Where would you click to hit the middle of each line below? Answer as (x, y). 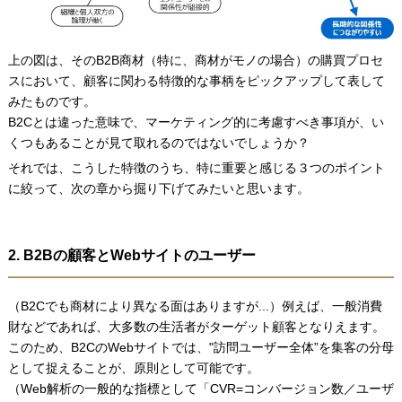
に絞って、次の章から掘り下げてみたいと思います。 (158, 188)
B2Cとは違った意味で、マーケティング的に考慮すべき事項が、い (196, 122)
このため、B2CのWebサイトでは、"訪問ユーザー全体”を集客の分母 (201, 347)
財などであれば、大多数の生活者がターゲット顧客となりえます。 (196, 326)
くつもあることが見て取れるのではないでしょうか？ (158, 142)
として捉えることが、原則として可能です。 (133, 367)
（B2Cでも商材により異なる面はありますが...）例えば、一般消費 (195, 306)
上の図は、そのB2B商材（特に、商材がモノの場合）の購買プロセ (195, 60)
